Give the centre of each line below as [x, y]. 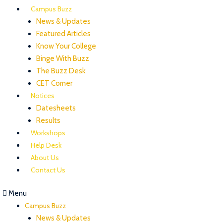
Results [48, 120]
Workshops [48, 133]
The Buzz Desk [61, 71]
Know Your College [66, 46]
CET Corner [54, 83]
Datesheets [56, 108]
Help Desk [46, 145]
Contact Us [48, 170]
